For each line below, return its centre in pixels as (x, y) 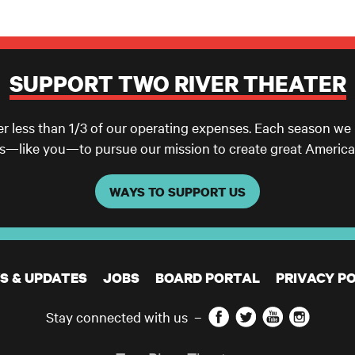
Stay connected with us (116, 317)
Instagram (323, 314)
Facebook (241, 314)
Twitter (261, 314)
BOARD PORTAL (207, 278)
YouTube (293, 314)
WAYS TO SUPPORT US (177, 191)
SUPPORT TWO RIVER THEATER (177, 83)
